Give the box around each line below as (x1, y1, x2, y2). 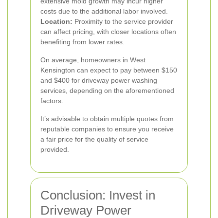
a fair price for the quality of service (40, 135, 148, 143)
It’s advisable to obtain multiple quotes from (40, 115, 174, 123)
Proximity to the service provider (73, 18, 173, 25)
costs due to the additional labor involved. (40, 7, 168, 15)
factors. (40, 97, 63, 105)
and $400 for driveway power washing (40, 76, 157, 84)
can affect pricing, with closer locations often (40, 28, 176, 36)
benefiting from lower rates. (40, 38, 125, 46)
